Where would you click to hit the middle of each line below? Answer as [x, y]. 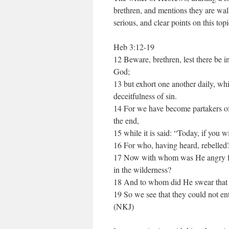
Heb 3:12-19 [134, 47]
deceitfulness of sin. [145, 96]
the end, [126, 120]
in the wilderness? [142, 169]
